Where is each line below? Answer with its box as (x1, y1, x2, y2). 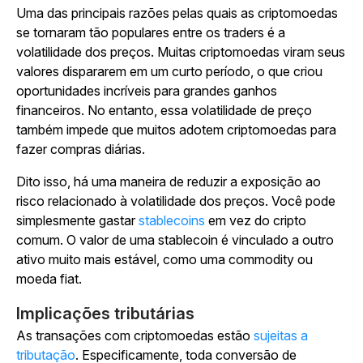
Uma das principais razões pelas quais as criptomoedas (16, 5, 338, 21)
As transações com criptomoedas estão (16, 327, 254, 344)
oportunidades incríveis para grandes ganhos (16, 83, 277, 99)
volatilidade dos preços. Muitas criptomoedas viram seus (16, 44, 345, 60)
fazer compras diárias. (16, 141, 148, 157)
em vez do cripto (205, 212, 306, 228)
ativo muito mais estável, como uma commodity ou (16, 251, 313, 267)
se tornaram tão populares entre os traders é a (16, 24, 285, 41)
